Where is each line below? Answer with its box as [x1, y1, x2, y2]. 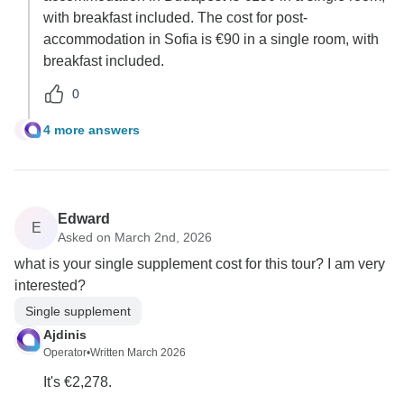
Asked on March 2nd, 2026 [58, 229, 212, 244]
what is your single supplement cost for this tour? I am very [14, 256, 385, 272]
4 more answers [43, 122, 140, 137]
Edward [58, 210, 110, 226]
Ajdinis [43, 327, 87, 343]
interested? [14, 278, 86, 294]
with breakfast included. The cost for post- [43, 10, 308, 26]
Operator [43, 346, 87, 360]
